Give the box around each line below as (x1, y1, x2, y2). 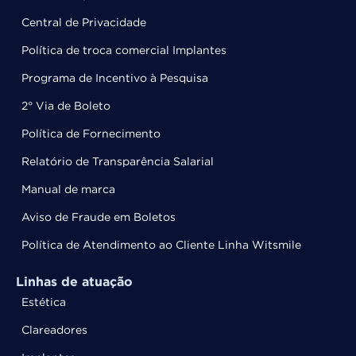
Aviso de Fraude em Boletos (21, 212, 176, 222)
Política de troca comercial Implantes (21, 45, 226, 56)
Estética (21, 297, 66, 308)
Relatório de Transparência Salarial (21, 157, 214, 167)
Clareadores (21, 325, 87, 335)
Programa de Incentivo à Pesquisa (21, 73, 208, 83)
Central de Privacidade (21, 17, 146, 28)
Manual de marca (21, 184, 115, 195)
